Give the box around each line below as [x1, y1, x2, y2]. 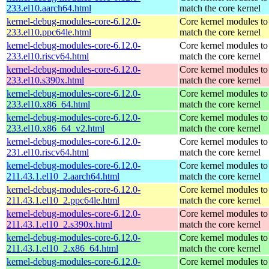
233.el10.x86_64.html [7, 98, 90, 109]
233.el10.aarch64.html [7, 2, 91, 13]
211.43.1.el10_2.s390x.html [7, 219, 112, 229]
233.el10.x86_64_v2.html [7, 122, 104, 133]
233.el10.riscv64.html [7, 50, 89, 61]
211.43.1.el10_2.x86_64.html [7, 243, 118, 253]
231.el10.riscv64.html [7, 147, 89, 157]
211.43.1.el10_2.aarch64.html [7, 171, 119, 181]
